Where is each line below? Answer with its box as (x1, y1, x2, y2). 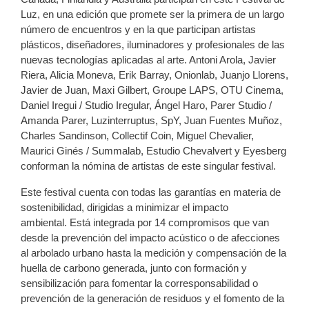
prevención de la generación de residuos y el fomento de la (21, 292, 284, 305)
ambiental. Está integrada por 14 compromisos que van (21, 217, 269, 229)
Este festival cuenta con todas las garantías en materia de (21, 186, 281, 199)
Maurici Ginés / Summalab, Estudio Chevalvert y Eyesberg (21, 145, 286, 157)
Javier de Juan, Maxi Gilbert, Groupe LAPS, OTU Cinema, (21, 84, 283, 97)
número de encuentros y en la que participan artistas (21, 23, 256, 36)
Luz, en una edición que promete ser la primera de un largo (21, 8, 284, 21)
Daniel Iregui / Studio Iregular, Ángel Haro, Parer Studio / (21, 99, 272, 112)
